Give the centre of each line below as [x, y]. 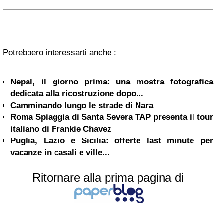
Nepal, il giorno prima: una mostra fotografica [112, 82]
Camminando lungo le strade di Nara [82, 105]
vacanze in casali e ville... [60, 152]
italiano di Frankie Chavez [61, 129]
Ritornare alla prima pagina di [108, 177]
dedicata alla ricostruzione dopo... [77, 93]
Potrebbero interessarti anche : [60, 52]
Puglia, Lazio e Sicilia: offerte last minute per [112, 140]
